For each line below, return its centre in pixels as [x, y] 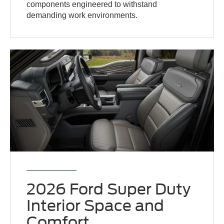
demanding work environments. [82, 15]
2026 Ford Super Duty [109, 189]
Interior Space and [95, 205]
